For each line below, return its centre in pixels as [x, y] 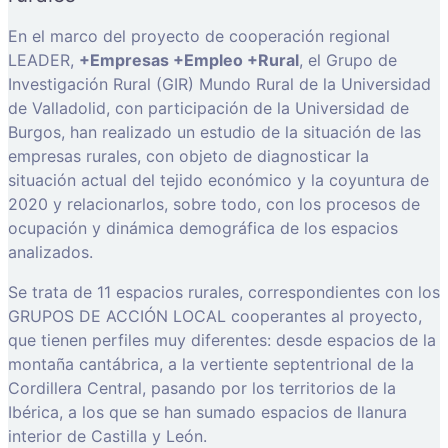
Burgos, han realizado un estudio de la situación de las [214, 131]
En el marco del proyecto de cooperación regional [199, 35]
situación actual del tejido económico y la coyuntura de [218, 179]
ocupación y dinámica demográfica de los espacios [203, 227]
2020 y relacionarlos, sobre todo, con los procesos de [214, 203]
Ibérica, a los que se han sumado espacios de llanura [207, 411]
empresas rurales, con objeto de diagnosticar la [188, 155]
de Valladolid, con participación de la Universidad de [208, 107]
